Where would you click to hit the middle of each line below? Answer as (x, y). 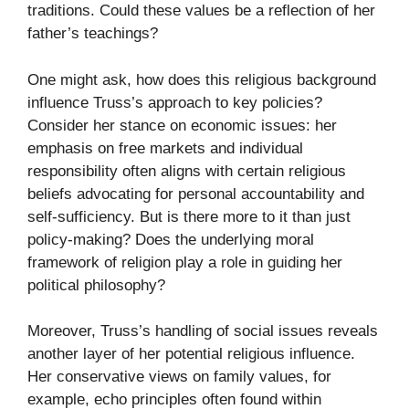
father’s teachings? (93, 34)
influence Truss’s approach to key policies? (175, 102)
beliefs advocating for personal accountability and (196, 194)
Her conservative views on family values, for (179, 377)
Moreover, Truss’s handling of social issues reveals (203, 331)
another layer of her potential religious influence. (191, 354)
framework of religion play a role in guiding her (185, 262)
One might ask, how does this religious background (202, 79)
